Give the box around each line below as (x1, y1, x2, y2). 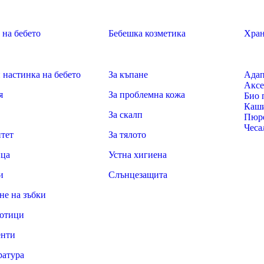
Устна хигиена (108, 150, 167, 160)
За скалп (108, 110, 143, 120)
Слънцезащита (108, 170, 167, 180)
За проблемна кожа (108, 90, 185, 100)
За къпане (108, 70, 148, 80)
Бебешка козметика (108, 28, 186, 38)
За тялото (108, 130, 146, 140)
